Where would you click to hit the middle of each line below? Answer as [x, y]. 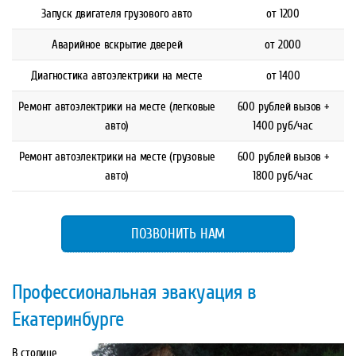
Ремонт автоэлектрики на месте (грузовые [117, 157]
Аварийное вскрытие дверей [117, 45]
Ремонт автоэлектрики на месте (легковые [117, 107]
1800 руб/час [283, 176]
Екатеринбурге [68, 319]
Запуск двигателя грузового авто [117, 14]
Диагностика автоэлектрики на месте [117, 76]
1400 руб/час [283, 126]
